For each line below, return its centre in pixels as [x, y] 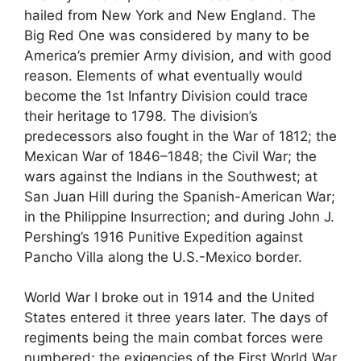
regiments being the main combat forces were [174, 338]
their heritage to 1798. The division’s [141, 116]
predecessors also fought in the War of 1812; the [180, 136]
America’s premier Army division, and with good [178, 55]
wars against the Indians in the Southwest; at [171, 176]
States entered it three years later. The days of [176, 318]
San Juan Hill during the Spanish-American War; [180, 196]
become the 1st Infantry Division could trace [166, 95]
